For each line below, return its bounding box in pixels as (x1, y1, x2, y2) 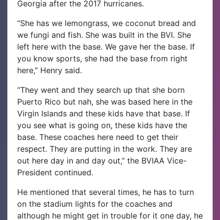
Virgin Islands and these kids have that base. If (17, 108, 190, 118)
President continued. (17, 167, 93, 177)
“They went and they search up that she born (17, 84, 185, 95)
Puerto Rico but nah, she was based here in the (17, 96, 192, 107)
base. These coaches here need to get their (17, 132, 178, 142)
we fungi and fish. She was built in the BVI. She (17, 29, 191, 40)
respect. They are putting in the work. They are (17, 143, 192, 154)
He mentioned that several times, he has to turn (17, 187, 194, 197)
